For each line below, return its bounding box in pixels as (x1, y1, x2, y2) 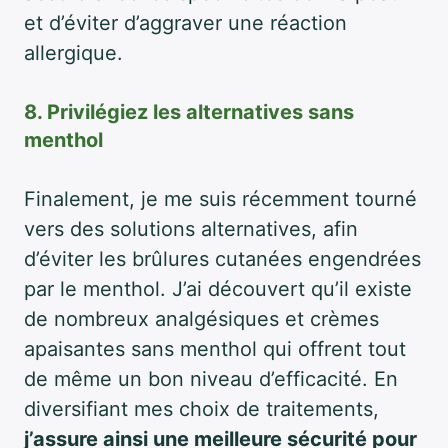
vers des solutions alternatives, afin (24, 216, 358, 241)
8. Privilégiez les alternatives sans (24, 99, 354, 124)
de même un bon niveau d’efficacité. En (24, 366, 398, 391)
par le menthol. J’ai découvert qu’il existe (24, 276, 412, 301)
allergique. (24, 40, 123, 65)
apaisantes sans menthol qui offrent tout (24, 336, 406, 361)
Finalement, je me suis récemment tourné (24, 186, 417, 211)
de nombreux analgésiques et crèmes (24, 306, 379, 331)
